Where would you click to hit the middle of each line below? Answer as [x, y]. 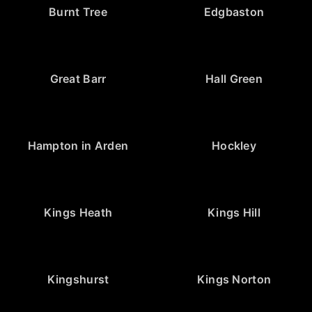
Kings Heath [78, 212]
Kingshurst [78, 279]
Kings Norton [234, 279]
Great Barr [78, 78]
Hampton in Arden [78, 145]
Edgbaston [234, 11]
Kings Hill [234, 212]
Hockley [234, 145]
